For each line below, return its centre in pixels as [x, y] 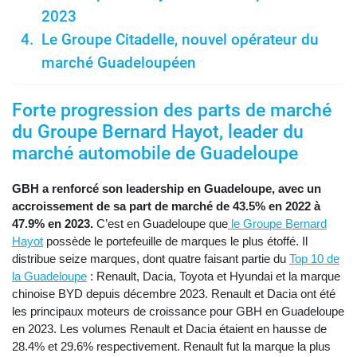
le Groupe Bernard [277, 224]
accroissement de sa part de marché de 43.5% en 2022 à [166, 206]
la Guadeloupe [49, 277]
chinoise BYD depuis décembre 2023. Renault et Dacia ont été [174, 294]
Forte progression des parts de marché [172, 111]
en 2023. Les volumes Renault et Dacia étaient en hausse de [169, 329]
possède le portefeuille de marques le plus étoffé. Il [175, 241]
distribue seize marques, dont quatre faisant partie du [151, 259]
